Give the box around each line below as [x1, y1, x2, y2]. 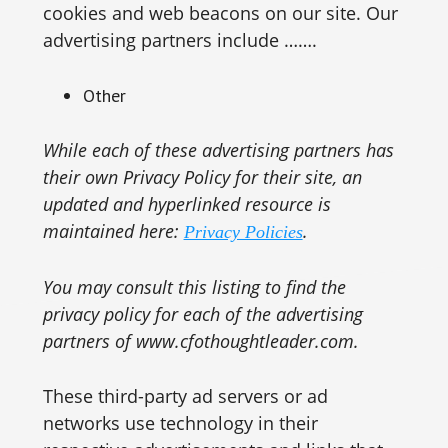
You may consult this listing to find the [42, 275, 346, 299]
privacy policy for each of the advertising [42, 302, 363, 326]
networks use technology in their [42, 411, 318, 435]
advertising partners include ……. [42, 28, 317, 52]
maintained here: [42, 219, 184, 243]
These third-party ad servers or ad [42, 384, 328, 408]
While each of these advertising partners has [42, 138, 394, 162]
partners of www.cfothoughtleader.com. [42, 329, 359, 353]
